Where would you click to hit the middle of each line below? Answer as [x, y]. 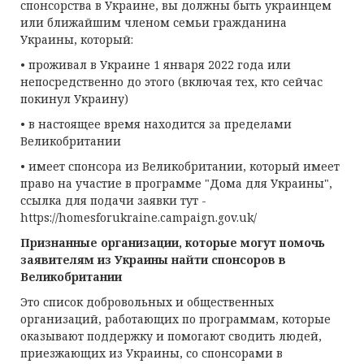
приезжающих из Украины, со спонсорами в [152, 353]
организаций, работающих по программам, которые [175, 319]
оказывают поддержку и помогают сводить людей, [171, 336]
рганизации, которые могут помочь [217, 243]
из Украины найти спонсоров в [190, 260]
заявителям [57, 260]
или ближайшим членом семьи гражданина [154, 22]
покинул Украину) [74, 99]
